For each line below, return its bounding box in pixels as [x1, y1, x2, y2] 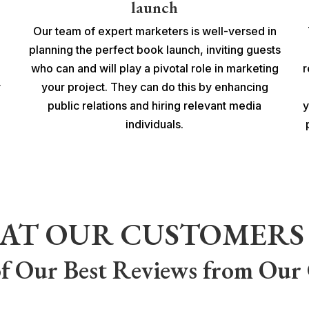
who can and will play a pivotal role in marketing [30, 61, 279, 75]
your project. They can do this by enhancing [41, 79, 268, 94]
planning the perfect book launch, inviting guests [28, 42, 281, 57]
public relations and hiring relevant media [48, 98, 261, 112]
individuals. [126, 117, 183, 131]
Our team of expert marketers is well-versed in [32, 23, 277, 38]
